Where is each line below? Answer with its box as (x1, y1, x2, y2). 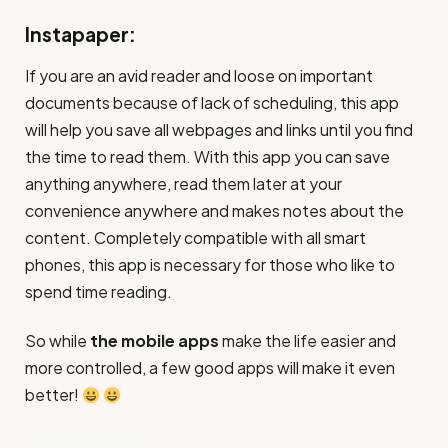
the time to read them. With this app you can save (25, 145, 390, 167)
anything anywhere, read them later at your (25, 172, 342, 194)
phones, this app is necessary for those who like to (25, 253, 395, 275)
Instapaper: (25, 21, 136, 46)
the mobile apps (87, 330, 219, 352)
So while (25, 330, 87, 352)
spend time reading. (25, 280, 172, 302)
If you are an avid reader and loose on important (25, 64, 373, 86)
